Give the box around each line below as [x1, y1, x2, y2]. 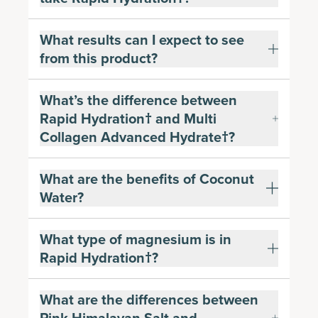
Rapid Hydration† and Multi [40, 108, 216, 129]
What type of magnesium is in [40, 229, 231, 250]
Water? [40, 187, 84, 208]
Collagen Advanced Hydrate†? [40, 126, 235, 148]
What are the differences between [40, 289, 258, 310]
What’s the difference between [40, 89, 237, 111]
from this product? [40, 48, 158, 69]
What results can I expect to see [40, 29, 244, 50]
